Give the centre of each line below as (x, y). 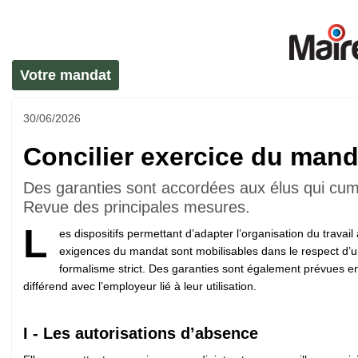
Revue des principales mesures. (137, 207)
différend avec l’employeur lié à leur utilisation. (140, 286)
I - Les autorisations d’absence (141, 333)
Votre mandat (66, 75)
